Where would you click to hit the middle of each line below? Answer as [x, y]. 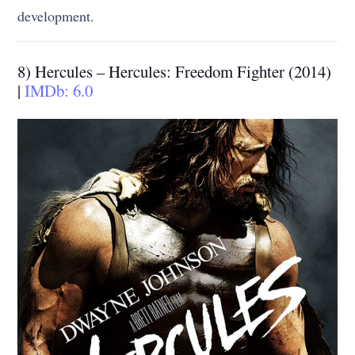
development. [56, 16]
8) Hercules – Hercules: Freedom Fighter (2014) [175, 72]
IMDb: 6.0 [59, 91]
